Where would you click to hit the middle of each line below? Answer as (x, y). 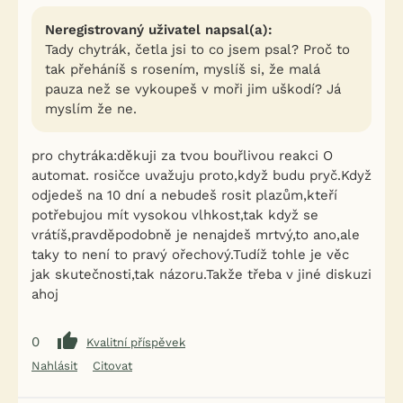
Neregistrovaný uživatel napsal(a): (159, 30)
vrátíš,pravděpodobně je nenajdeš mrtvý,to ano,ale (196, 235)
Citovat (112, 366)
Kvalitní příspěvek (136, 342)
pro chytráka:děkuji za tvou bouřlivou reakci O (182, 156)
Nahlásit (54, 366)
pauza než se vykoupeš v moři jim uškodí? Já (193, 89)
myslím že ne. (91, 109)
